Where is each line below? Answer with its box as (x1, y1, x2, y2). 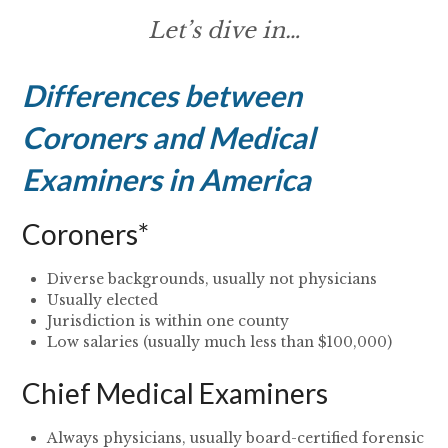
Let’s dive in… (148, 17, 300, 45)
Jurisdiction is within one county (47, 312, 290, 331)
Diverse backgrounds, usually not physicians (47, 270, 378, 289)
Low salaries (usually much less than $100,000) (47, 333, 393, 352)
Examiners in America (22, 161, 312, 198)
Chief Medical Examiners (22, 376, 329, 411)
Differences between (22, 77, 303, 114)
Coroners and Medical (22, 119, 316, 156)
